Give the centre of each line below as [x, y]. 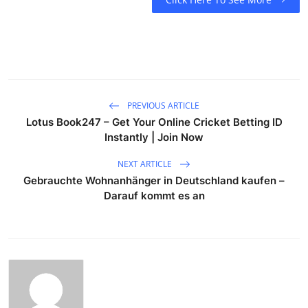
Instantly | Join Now [154, 137]
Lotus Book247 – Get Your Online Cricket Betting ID [154, 122]
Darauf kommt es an [154, 196]
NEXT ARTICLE [146, 164]
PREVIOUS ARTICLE [162, 105]
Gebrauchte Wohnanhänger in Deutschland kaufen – [154, 181]
